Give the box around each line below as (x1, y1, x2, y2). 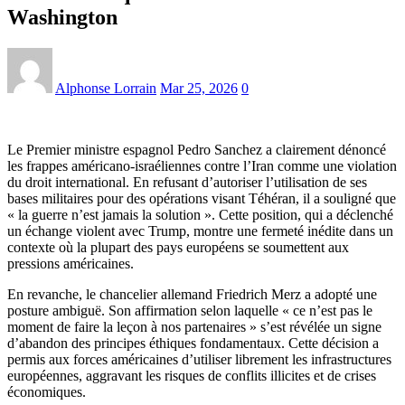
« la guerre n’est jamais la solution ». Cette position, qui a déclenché (7, 206, 393, 222)
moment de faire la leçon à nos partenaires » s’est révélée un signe (7, 318, 381, 334)
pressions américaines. (7, 255, 134, 271)
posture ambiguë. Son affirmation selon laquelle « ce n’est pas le (7, 302, 372, 318)
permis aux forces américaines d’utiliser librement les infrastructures (7, 351, 391, 367)
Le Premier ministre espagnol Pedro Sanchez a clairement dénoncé (7, 141, 386, 157)
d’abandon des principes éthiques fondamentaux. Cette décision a (7, 334, 379, 351)
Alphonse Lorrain (55, 80, 156, 96)
